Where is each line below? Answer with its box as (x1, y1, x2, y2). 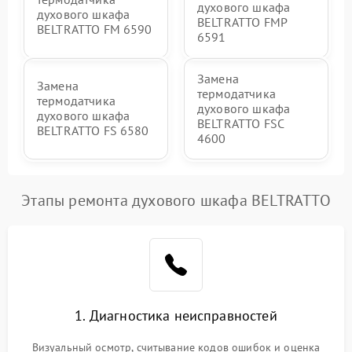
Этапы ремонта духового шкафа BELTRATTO (21, 189, 331, 211)
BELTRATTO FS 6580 (37, 123, 149, 139)
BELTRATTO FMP (197, 13, 287, 30)
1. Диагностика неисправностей (75, 306, 277, 324)
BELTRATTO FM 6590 (37, 21, 152, 38)
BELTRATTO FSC (197, 115, 284, 131)
